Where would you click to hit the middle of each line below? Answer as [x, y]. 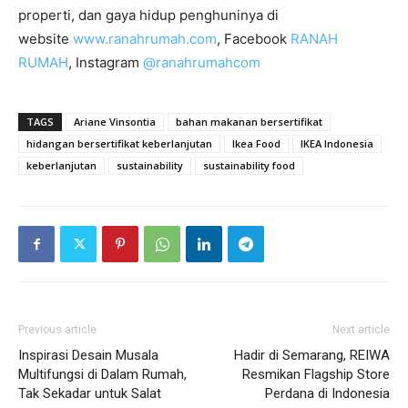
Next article [361, 330]
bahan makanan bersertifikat [249, 122]
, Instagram [106, 62]
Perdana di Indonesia [327, 393]
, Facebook [254, 39]
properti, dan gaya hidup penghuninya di [148, 15]
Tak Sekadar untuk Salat [90, 393]
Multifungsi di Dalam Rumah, [102, 374]
